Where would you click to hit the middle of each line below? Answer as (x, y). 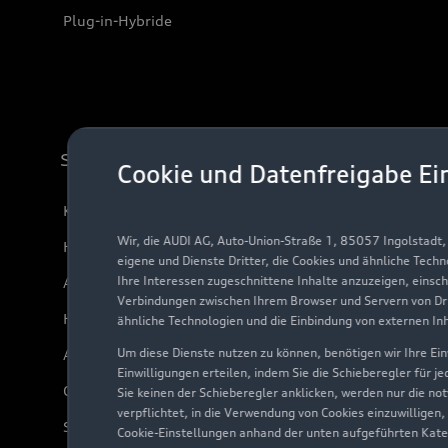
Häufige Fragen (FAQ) (137, 319)
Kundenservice (113, 211)
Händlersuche (111, 247)
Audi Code (98, 283)
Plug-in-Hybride (117, 21)
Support (98, 160)
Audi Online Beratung (138, 355)
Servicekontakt (114, 427)
